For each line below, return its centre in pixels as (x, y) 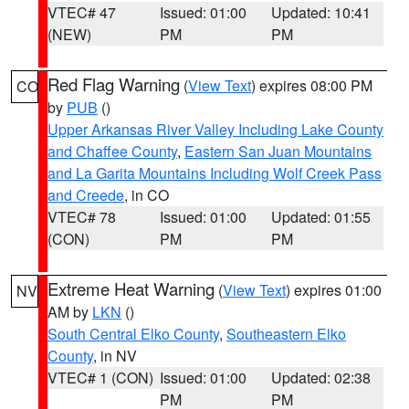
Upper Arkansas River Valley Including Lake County (215, 129)
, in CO (147, 195)
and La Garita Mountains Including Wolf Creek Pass (215, 173)
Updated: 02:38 (321, 378)
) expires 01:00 (334, 290)
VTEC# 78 (82, 217)
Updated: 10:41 (321, 12)
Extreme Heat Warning (131, 288)
